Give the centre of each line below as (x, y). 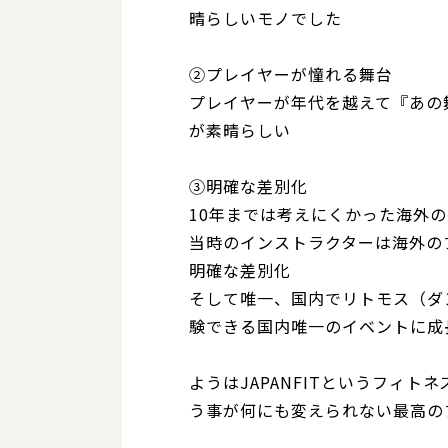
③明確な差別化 (248, 186)
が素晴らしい (240, 130)
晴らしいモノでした (265, 18)
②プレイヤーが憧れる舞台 (291, 74)
